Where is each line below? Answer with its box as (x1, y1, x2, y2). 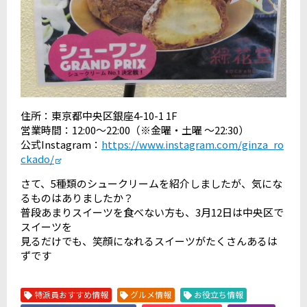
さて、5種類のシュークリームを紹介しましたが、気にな (21, 176, 282, 191)
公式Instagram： (21, 137, 101, 152)
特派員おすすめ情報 (32, 288, 108, 301)
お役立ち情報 (191, 288, 243, 301)
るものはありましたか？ (21, 191, 134, 206)
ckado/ (21, 151, 54, 167)
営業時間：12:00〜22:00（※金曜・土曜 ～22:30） (21, 123, 249, 138)
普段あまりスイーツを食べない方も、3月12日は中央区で (21, 205, 284, 220)
